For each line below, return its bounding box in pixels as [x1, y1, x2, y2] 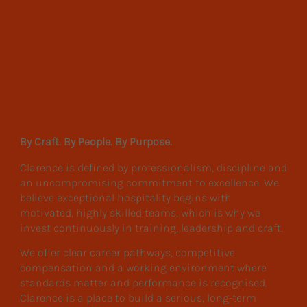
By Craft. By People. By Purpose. [19, 134, 172, 148]
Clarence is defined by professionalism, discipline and [19, 160, 287, 174]
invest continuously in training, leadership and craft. [19, 221, 283, 234]
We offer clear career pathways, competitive [19, 245, 235, 259]
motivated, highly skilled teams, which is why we [19, 206, 260, 219]
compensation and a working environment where [19, 260, 267, 274]
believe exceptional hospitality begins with [19, 191, 232, 204]
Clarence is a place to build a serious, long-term [19, 291, 256, 304]
